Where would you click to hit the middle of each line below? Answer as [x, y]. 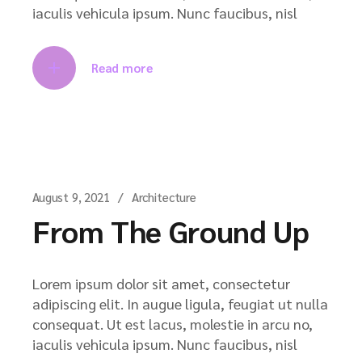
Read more [122, 67]
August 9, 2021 [71, 196]
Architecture [164, 196]
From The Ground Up [171, 230]
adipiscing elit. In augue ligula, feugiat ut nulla [180, 303]
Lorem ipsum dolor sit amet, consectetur [161, 283]
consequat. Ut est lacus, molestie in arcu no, [173, 323]
